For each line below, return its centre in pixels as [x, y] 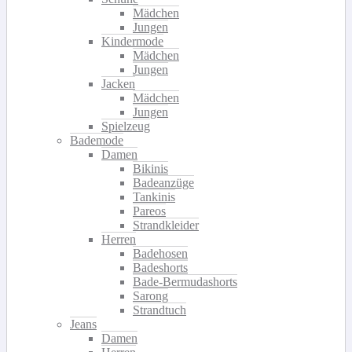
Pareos [149, 211]
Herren [119, 239]
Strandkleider [166, 225]
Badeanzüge [163, 182]
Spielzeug [126, 126]
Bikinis [150, 168]
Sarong [150, 295]
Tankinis [154, 196]
